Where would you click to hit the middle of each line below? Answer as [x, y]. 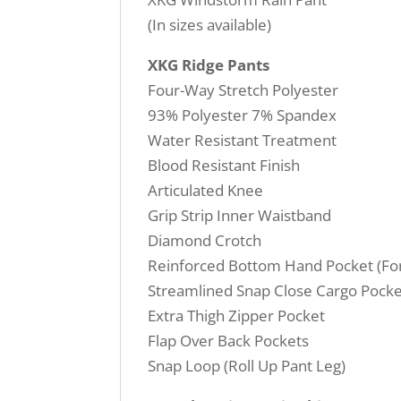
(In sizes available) [210, 25]
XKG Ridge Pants [209, 65]
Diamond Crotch [205, 241]
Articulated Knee [206, 191]
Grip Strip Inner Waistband [240, 216]
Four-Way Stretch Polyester [243, 90]
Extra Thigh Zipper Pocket [237, 316]
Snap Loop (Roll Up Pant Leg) [247, 366]
